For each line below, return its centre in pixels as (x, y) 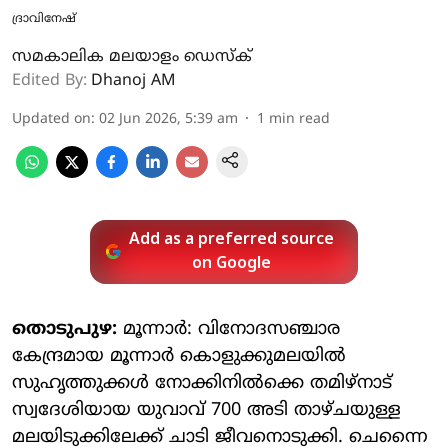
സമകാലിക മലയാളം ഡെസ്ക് (132, 56)
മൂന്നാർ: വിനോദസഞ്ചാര (228, 329)
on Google (232, 263)
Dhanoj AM (133, 80)
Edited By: (49, 80)
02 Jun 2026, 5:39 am (168, 119)
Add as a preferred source (232, 239)
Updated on (51, 119)
